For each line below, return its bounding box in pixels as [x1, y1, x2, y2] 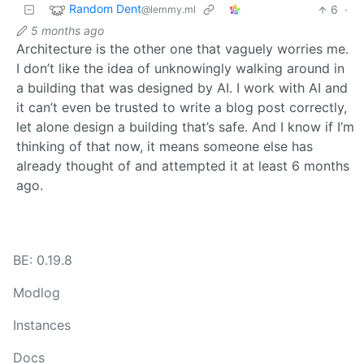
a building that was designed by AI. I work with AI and [16, 80, 348, 97]
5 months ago [31, 24, 104, 38]
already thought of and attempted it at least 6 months [16, 158, 349, 175]
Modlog [13, 284, 60, 301]
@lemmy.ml [141, 3, 196, 16]
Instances [13, 317, 71, 334]
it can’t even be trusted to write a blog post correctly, [16, 99, 347, 116]
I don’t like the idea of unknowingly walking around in [16, 60, 344, 77]
